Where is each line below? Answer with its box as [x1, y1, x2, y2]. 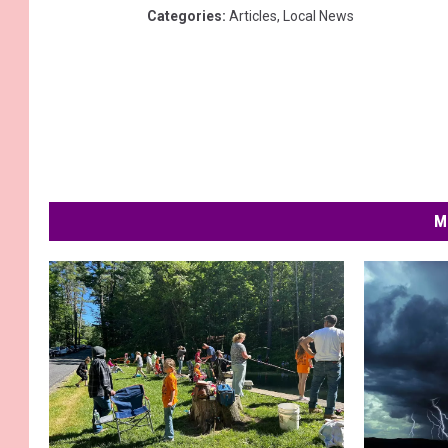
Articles [229, 8, 277, 25]
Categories [147, 8, 222, 25]
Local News [283, 8, 354, 25]
